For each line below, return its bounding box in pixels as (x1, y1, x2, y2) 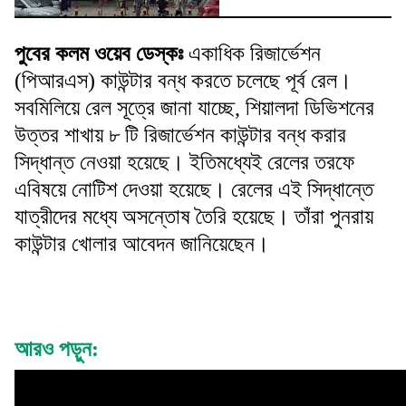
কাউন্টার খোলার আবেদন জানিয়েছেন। (14, 231, 269, 256)
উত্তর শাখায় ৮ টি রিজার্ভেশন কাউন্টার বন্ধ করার (14, 122, 346, 147)
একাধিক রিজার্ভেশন (183, 41, 321, 65)
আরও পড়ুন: (14, 336, 99, 361)
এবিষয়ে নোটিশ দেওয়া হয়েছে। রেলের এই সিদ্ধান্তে (14, 177, 373, 201)
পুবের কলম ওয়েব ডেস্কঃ (14, 41, 183, 65)
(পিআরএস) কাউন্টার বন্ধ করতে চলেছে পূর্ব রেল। (14, 68, 352, 92)
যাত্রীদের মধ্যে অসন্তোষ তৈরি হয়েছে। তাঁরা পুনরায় (14, 204, 373, 228)
